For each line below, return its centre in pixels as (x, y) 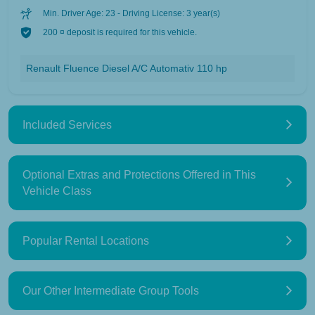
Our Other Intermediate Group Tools (111, 290)
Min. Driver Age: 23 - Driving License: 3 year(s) (131, 13)
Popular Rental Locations (86, 240)
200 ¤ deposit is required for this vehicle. (120, 32)
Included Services (67, 124)
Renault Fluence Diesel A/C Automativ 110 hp (127, 68)
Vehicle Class (57, 191)
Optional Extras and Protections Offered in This (139, 174)
